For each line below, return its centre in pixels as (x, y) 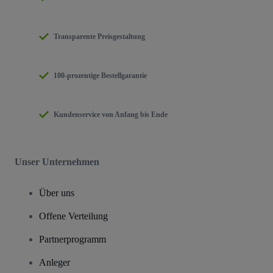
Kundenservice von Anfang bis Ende (111, 115)
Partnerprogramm (73, 239)
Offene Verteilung (73, 216)
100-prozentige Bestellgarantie (100, 76)
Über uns (57, 193)
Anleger (55, 263)
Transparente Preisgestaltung (99, 37)
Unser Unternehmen (57, 162)
